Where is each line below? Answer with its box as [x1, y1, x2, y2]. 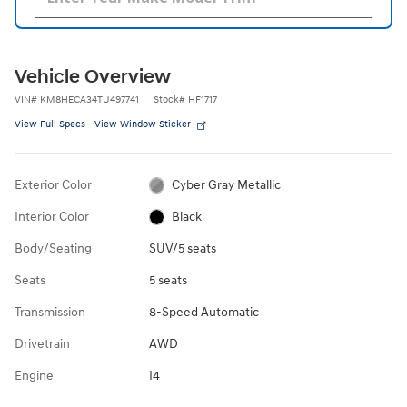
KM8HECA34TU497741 [40, 93, 139, 105]
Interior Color [15, 208, 89, 224]
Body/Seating [15, 240, 92, 256]
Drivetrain [15, 335, 70, 352]
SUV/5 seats [148, 240, 216, 256]
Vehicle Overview [15, 65, 171, 89]
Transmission [15, 303, 85, 320]
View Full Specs [15, 117, 85, 130]
